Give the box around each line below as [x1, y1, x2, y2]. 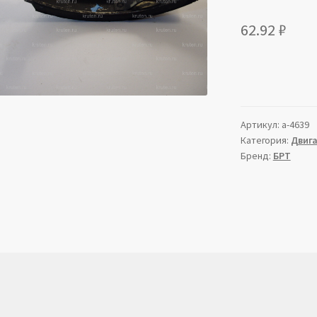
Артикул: [240, 118, 282, 132]
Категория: [240, 134, 291, 147]
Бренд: [240, 149, 273, 163]
